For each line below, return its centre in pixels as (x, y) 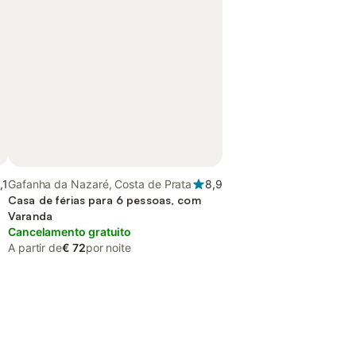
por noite (108, 248)
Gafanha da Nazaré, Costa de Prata (100, 184)
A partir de (35, 248)
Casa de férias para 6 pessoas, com (104, 200)
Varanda (30, 216)
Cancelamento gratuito (70, 232)
